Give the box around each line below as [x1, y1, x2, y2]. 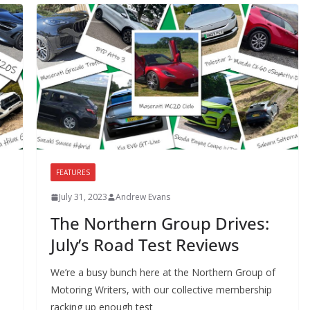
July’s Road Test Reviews [50, 233, 239, 257]
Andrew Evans [115, 191, 170, 203]
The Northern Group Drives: [50, 212, 269, 235]
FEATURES [55, 167, 90, 178]
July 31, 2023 [58, 191, 107, 203]
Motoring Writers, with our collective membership [50, 283, 272, 297]
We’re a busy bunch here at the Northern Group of [50, 266, 275, 280]
